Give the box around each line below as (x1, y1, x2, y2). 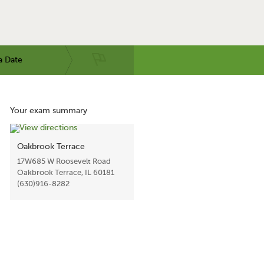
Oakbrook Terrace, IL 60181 (17, 168, 114, 177)
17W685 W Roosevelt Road (17, 157, 111, 166)
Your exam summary (10, 106, 87, 115)
